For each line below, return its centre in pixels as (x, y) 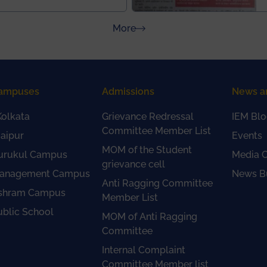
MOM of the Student (147, 150)
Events (247, 136)
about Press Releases (184, 28)
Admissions (128, 91)
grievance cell (133, 164)
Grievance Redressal (148, 117)
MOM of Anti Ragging (149, 217)
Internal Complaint (143, 250)
